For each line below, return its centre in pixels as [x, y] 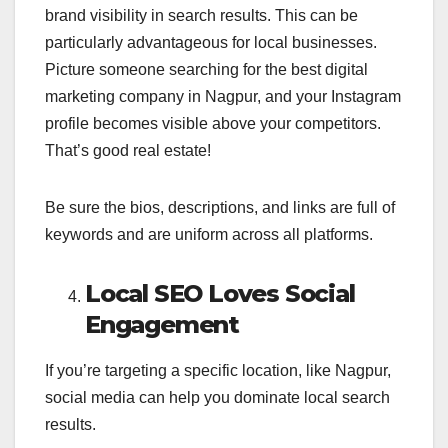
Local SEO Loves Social [220, 293]
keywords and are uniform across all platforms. [209, 234]
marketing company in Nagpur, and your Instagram [223, 96]
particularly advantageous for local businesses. [211, 42]
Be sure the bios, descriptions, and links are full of [220, 207]
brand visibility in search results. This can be [201, 15]
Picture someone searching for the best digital [206, 69]
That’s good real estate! [128, 150]
